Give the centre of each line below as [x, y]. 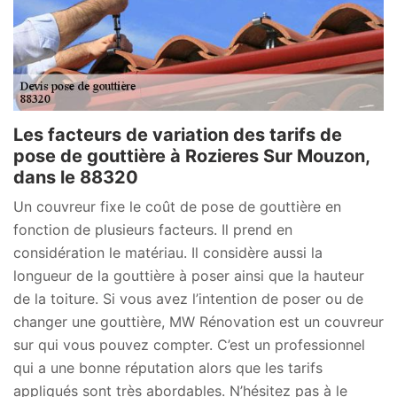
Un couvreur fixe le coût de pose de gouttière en [177, 207]
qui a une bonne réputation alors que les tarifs [168, 368]
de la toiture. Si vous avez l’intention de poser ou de [188, 299]
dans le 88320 [76, 178]
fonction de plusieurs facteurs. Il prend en [153, 230]
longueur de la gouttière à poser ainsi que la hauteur [189, 276]
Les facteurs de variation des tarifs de [178, 135]
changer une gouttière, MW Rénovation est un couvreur [198, 322]
